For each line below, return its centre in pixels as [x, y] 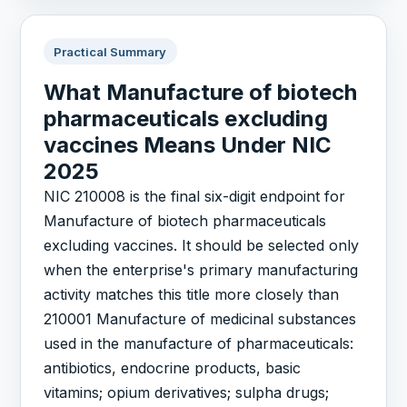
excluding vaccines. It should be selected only [202, 245]
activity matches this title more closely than [192, 294]
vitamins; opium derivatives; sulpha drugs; [187, 392]
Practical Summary [110, 51]
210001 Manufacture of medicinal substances [200, 318]
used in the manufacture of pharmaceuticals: [199, 343]
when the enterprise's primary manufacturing [201, 269]
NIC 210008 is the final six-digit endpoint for [195, 196]
